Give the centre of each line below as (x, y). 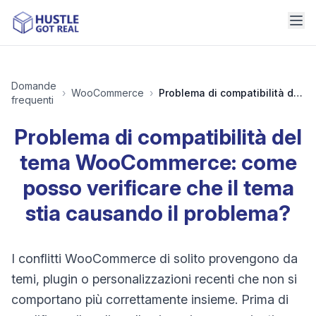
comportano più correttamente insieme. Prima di (150, 299)
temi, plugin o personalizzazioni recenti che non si (154, 279)
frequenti (32, 100)
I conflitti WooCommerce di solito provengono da (154, 259)
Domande (34, 86)
